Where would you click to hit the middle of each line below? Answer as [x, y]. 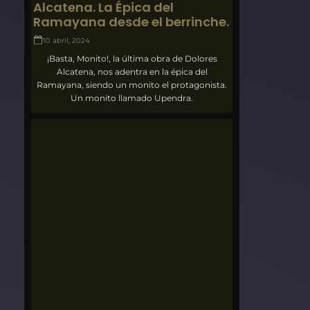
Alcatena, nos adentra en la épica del [132, 72]
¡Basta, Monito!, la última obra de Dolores [132, 59]
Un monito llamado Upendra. [132, 98]
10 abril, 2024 [67, 41]
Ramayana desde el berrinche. [131, 22]
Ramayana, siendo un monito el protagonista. [132, 85]
